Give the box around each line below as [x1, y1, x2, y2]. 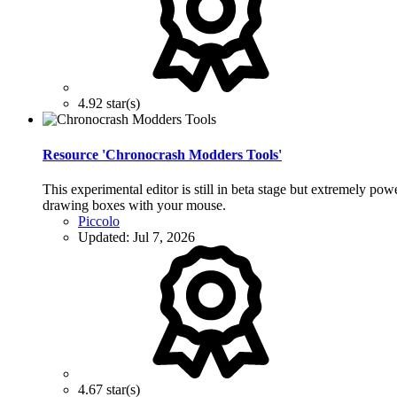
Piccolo [78, 213, 120, 229]
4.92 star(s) [78, 96, 140, 112]
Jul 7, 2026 [133, 229, 195, 245]
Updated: [78, 229, 133, 245]
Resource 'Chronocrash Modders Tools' [43, 146, 282, 162]
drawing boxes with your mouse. [43, 197, 226, 213]
